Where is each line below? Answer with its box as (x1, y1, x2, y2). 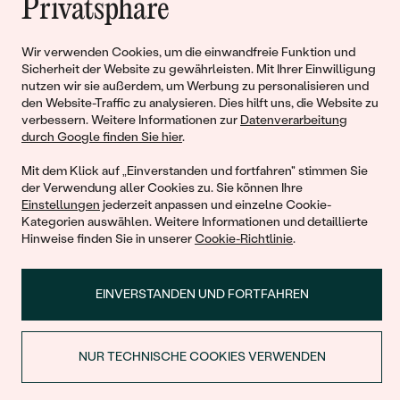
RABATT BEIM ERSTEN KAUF (116, 379, 287, 396)
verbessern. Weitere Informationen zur (21, 112, 240, 128)
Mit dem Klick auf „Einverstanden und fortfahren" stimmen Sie (21, 163, 368, 179)
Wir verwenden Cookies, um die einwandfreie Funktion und (21, 45, 355, 60)
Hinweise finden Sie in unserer (21, 231, 195, 246)
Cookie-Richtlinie (195, 231, 293, 246)
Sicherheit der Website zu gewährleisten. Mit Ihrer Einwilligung (21, 62, 376, 77)
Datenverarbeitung (240, 112, 347, 128)
